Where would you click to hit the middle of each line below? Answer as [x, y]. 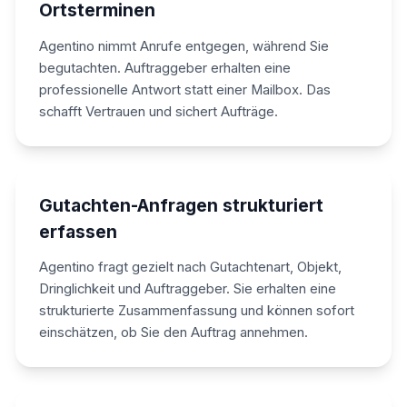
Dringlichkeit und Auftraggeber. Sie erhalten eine [187, 289]
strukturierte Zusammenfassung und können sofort [196, 311]
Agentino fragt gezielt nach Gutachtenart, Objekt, [190, 268]
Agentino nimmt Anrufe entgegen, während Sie [184, 47]
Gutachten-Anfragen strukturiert [181, 205]
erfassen [78, 231]
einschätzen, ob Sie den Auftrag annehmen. [173, 333]
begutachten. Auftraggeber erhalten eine [164, 69]
